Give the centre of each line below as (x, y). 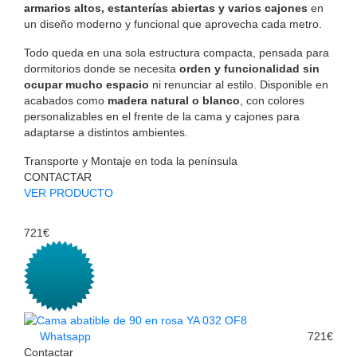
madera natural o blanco (174, 101)
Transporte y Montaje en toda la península (131, 161)
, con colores (272, 101)
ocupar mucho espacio (86, 85)
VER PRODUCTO (69, 193)
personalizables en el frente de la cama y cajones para (162, 117)
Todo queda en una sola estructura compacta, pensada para (177, 53)
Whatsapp (64, 337)
